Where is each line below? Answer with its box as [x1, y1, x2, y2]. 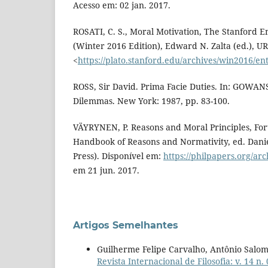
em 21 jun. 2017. [73, 165, 139, 176]
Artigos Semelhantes [73, 220, 178, 232]
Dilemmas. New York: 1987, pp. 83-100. [73, 95, 230, 107]
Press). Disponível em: [73, 150, 163, 162]
